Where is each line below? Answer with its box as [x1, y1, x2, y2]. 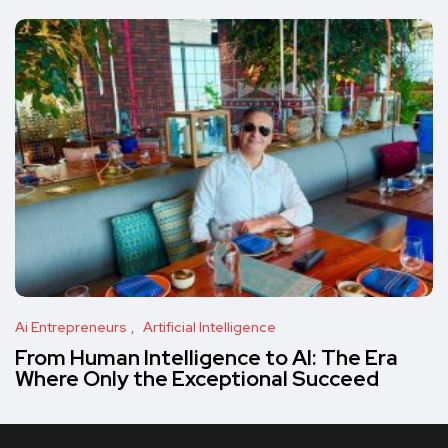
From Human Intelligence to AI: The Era [15, 344, 398, 372]
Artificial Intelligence [143, 318, 276, 337]
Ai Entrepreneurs [15, 318, 127, 337]
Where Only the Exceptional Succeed [15, 365, 379, 393]
